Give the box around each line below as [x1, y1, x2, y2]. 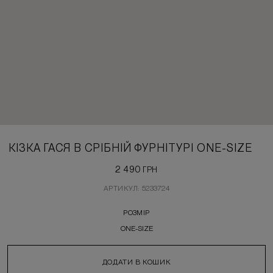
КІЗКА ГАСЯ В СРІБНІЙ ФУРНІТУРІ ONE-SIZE [9, 141, 252, 154]
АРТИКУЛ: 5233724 [103, 184, 170, 193]
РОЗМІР [123, 208, 150, 217]
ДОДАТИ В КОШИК [102, 258, 171, 266]
